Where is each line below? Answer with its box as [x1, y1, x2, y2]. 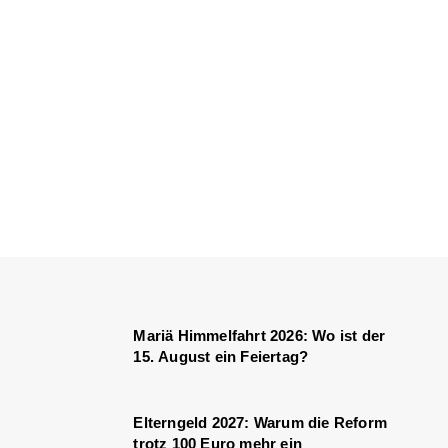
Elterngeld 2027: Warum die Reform [133, 414, 387, 431]
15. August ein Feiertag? [133, 348, 309, 365]
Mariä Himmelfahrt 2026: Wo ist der [133, 327, 386, 344]
